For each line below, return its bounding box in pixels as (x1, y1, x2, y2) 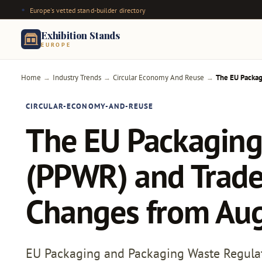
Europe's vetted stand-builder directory (30, 5, 146, 15)
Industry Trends (53, 73, 101, 82)
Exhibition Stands (41, 29, 120, 42)
